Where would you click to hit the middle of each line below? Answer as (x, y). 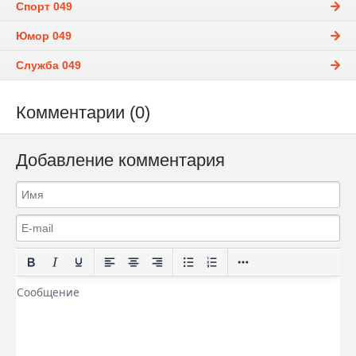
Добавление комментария (120, 160)
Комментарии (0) (83, 112)
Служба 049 (48, 65)
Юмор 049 (44, 35)
